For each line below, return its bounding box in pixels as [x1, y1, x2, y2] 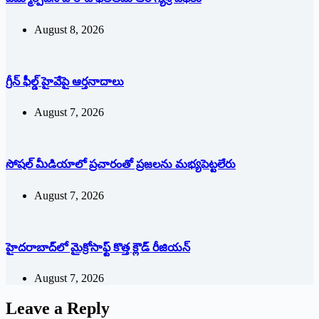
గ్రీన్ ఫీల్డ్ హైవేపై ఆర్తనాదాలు [6, 75, 124, 88]
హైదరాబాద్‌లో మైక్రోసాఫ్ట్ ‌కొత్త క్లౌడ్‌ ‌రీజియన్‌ [6, 241, 190, 253]
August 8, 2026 [34, 23, 104, 36]
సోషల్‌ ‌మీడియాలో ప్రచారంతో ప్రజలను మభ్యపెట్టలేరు [6, 158, 236, 171]
